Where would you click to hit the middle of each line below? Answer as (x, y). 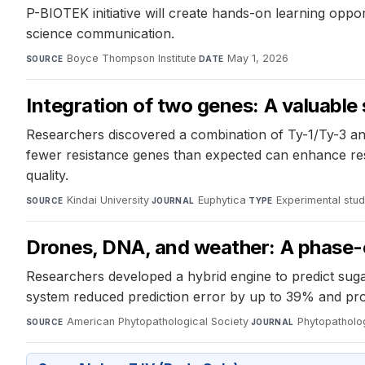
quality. (47, 175)
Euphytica (222, 200)
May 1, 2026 (257, 58)
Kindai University (108, 200)
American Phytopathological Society (157, 321)
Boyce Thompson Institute (131, 58)
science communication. (100, 33)
